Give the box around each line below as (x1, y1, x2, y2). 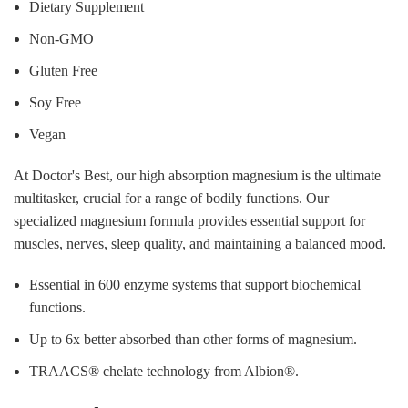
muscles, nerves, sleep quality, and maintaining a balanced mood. (14, 235, 386, 251)
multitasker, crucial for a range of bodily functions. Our (14, 189, 329, 206)
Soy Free (29, 94, 81, 110)
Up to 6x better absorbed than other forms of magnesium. (29, 331, 357, 347)
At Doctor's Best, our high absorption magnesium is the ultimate (14, 167, 381, 183)
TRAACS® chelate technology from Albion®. (29, 362, 299, 379)
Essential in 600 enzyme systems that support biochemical (29, 276, 361, 292)
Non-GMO (29, 30, 94, 46)
